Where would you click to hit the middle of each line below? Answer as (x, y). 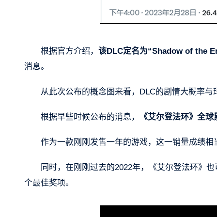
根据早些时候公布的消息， (90, 117)
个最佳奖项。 (49, 183)
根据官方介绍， (70, 51)
